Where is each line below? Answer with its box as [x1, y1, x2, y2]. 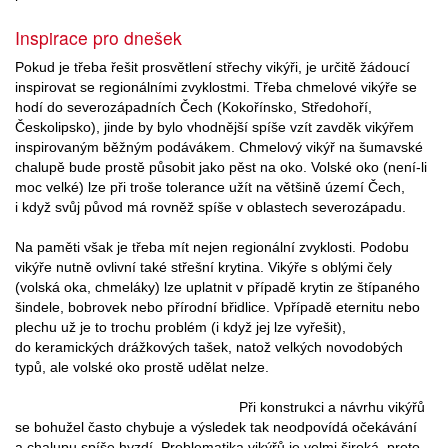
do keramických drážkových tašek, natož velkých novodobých [15, 338, 403, 355]
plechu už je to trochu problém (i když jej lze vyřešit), [15, 318, 346, 335]
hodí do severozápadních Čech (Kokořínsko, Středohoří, [15, 98, 372, 115]
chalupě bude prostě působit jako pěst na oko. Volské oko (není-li [15, 158, 427, 175]
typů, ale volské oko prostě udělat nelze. [15, 358, 269, 375]
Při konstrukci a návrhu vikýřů [239, 398, 425, 415]
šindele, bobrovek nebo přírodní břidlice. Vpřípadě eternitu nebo [15, 298, 420, 315]
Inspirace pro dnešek [15, 24, 182, 50]
